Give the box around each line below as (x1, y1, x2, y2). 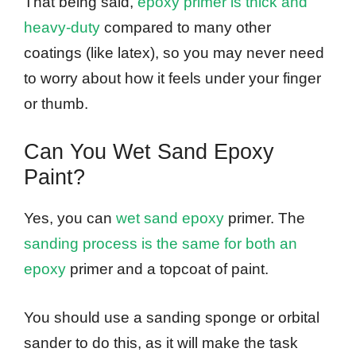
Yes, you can (24, 210, 116, 227)
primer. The (224, 210, 305, 227)
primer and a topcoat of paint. (66, 261, 269, 278)
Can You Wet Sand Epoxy (24, 140, 274, 164)
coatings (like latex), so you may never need (24, 44, 324, 61)
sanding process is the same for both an (24, 235, 297, 253)
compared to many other (100, 18, 271, 36)
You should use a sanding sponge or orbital (24, 308, 319, 326)
